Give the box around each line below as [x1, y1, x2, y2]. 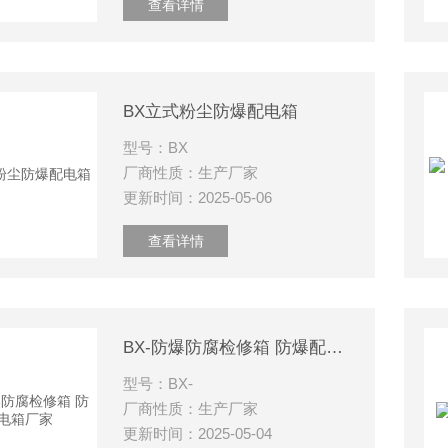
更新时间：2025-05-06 [123, 189, 273, 206]
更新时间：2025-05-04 [123, 425, 273, 442]
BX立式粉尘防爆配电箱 [123, 102, 299, 121]
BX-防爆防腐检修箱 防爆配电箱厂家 [326, 338, 344, 357]
